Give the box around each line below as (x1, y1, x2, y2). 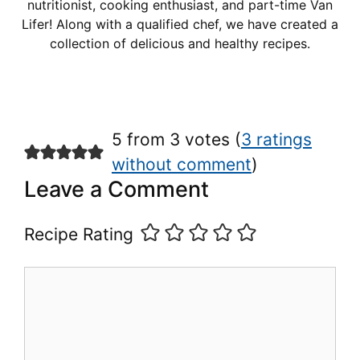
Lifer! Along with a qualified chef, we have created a (22, 15, 338, 32)
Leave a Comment (24, 175, 209, 202)
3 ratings (240, 129, 312, 149)
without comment (111, 153, 252, 174)
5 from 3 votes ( (111, 129, 241, 149)
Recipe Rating (24, 223, 133, 244)
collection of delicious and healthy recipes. (50, 35, 310, 51)
